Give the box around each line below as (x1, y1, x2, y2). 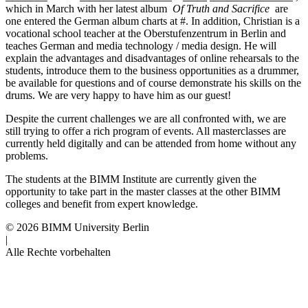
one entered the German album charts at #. (5, 15, 191, 27)
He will (244, 40, 276, 52)
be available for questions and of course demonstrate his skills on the (5, 77, 301, 89)
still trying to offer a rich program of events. (5, 125, 196, 137)
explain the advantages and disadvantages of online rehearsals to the (5, 52, 299, 65)
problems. (5, 150, 48, 162)
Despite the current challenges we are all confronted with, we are (5, 113, 286, 125)
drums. (5, 89, 38, 102)
